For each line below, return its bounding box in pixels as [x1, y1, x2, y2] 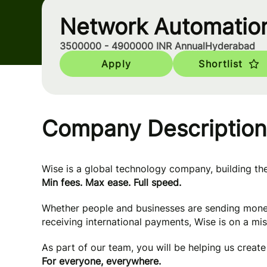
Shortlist [198, 58, 243, 70]
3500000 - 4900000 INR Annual [60, 40, 205, 52]
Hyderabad [205, 40, 255, 52]
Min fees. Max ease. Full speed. [42, 176, 181, 188]
